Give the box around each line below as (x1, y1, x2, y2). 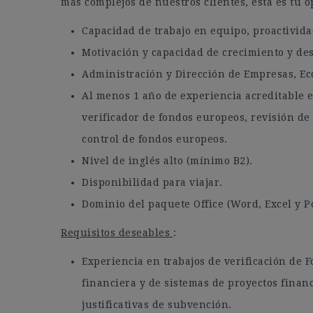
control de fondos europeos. (82, 133, 228, 145)
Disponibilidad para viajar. (82, 177, 223, 188)
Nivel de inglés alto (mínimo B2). (82, 155, 253, 166)
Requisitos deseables (61, 227, 173, 238)
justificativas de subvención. (82, 299, 232, 310)
